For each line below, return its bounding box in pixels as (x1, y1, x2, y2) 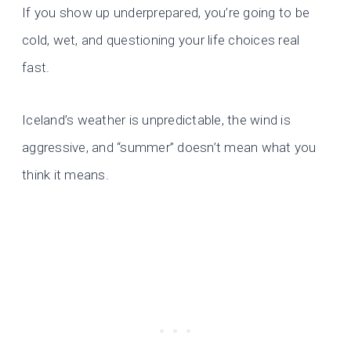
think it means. (22, 167, 109, 183)
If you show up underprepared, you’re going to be (22, 5, 310, 21)
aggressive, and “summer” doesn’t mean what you (22, 139, 317, 156)
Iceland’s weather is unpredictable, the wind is (22, 112, 291, 128)
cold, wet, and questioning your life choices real (22, 32, 300, 49)
